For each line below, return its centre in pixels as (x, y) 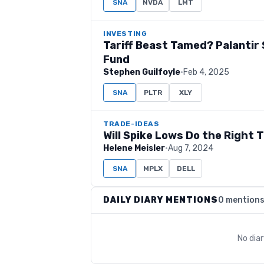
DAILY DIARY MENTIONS (161, 200)
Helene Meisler (134, 148)
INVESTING (125, 34)
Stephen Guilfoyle (142, 72)
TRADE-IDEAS (131, 124)
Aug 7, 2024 (191, 148)
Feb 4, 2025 (206, 72)
